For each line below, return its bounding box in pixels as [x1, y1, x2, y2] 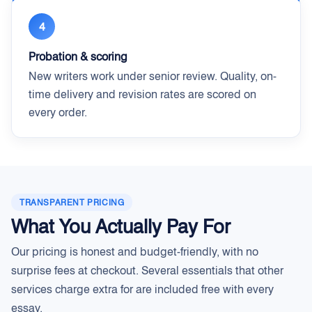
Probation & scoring [29, 49, 127, 63]
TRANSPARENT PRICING [19, 197, 125, 208]
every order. [29, 106, 87, 119]
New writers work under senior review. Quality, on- [29, 70, 276, 83]
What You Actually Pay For [11, 215, 231, 238]
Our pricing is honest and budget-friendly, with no [11, 245, 258, 258]
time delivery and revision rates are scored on [29, 88, 256, 101]
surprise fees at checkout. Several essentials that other [11, 264, 283, 277]
